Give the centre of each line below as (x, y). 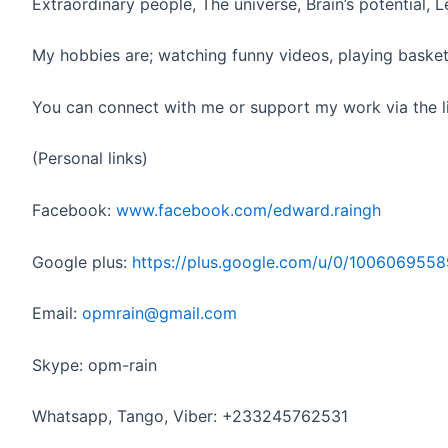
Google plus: (82, 261)
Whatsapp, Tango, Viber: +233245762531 (190, 416)
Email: (57, 313)
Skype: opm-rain (94, 364)
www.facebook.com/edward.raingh (248, 209)
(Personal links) (90, 158)
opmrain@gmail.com (159, 313)
